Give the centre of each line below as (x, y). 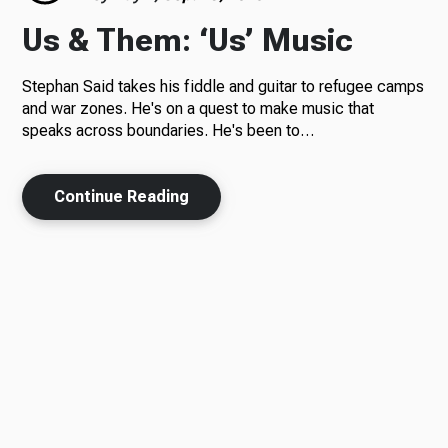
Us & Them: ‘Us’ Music (188, 40)
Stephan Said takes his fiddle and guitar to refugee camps (223, 86)
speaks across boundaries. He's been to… (168, 130)
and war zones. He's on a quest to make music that (198, 108)
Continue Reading (122, 196)
